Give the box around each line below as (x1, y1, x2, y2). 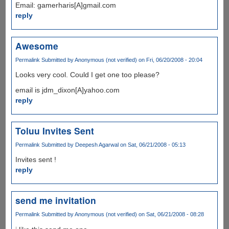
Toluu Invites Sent (15, 124, 94, 138)
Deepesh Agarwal (75, 142, 119, 148)
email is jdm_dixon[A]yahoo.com (15, 86, 120, 95)
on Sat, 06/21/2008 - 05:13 (118, 142, 186, 148)
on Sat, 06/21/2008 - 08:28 (136, 211, 204, 218)
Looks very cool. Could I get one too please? (15, 71, 159, 79)
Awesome (15, 39, 58, 52)
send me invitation (15, 194, 96, 207)
